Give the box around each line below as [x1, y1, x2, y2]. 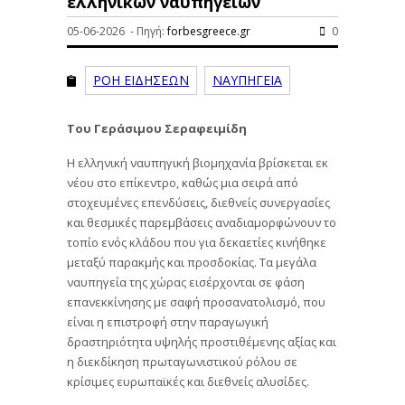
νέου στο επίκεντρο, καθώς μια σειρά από [67, 173, 298, 190]
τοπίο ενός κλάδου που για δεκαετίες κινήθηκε [67, 232, 326, 250]
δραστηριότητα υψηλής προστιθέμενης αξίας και [67, 332, 336, 349]
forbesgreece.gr [167, 22, 250, 38]
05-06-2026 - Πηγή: [67, 22, 167, 38]
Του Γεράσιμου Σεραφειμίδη [67, 118, 247, 136]
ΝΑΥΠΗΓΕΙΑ [212, 70, 282, 88]
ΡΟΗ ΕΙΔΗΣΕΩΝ [93, 70, 189, 88]
